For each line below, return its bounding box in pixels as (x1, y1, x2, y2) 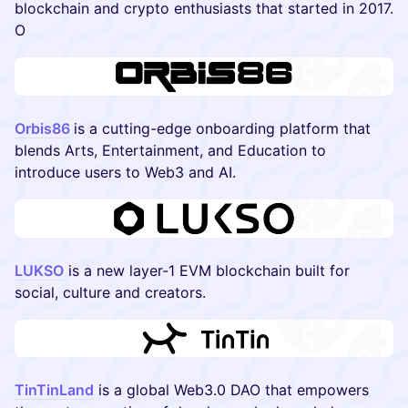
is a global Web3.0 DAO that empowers (94, 381, 369, 400)
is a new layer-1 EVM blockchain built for (64, 260, 350, 280)
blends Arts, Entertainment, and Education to (15, 140, 326, 159)
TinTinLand (15, 381, 94, 400)
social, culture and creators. (15, 282, 206, 301)
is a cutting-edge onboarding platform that (74, 118, 371, 138)
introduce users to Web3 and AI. (15, 162, 236, 181)
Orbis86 (15, 118, 70, 138)
